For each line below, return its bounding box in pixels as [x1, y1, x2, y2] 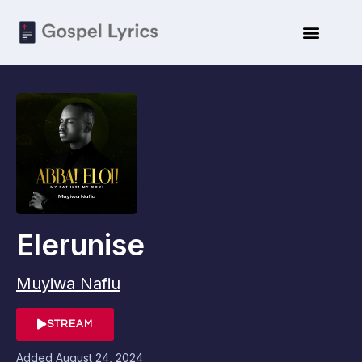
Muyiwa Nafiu [16, 274, 120, 293]
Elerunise [16, 227, 145, 263]
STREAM [47, 318, 93, 330]
